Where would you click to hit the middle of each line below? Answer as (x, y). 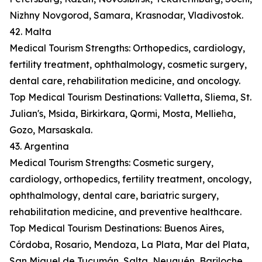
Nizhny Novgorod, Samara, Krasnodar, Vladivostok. (126, 15)
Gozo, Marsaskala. (51, 130)
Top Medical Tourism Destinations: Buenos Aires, (117, 228)
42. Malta (30, 32)
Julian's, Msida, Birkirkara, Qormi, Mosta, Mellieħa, (123, 114)
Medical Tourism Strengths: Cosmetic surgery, (111, 163)
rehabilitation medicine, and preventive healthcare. (125, 212)
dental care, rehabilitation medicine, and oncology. (125, 81)
